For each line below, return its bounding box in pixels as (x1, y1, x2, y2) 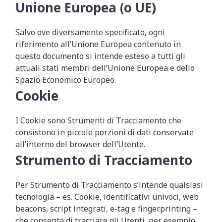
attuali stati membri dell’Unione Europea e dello (15, 62, 195, 73)
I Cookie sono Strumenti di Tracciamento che (15, 115, 182, 126)
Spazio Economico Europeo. (15, 74, 116, 85)
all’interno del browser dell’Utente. (15, 139, 146, 150)
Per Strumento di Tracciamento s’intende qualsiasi (15, 179, 204, 190)
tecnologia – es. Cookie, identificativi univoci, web (15, 191, 199, 202)
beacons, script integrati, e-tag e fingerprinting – (15, 203, 198, 214)
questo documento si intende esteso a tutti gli (15, 51, 186, 61)
